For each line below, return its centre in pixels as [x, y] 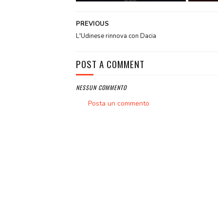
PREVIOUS [92, 24]
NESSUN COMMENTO [101, 88]
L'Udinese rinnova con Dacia [116, 36]
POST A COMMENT [110, 64]
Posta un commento [118, 104]
